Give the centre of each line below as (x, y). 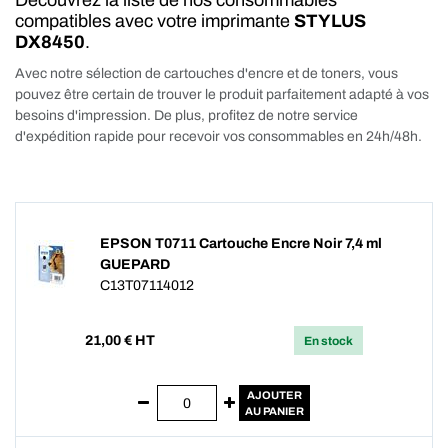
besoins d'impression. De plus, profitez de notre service (186, 115)
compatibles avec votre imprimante (154, 21)
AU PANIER (274, 411)
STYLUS (330, 21)
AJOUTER (274, 395)
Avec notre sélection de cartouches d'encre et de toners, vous (206, 73)
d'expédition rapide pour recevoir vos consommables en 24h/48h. (218, 136)
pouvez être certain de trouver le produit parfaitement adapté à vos (222, 94)
